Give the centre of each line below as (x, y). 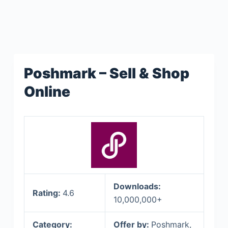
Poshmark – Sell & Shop (106, 73)
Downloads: (137, 186)
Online (47, 92)
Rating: (47, 193)
